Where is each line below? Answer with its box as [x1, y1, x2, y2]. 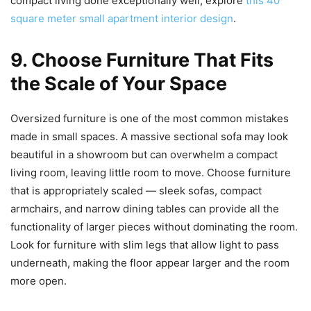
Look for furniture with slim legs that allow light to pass [10, 237, 279, 251]
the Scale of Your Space [10, 72, 227, 95]
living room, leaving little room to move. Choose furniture [10, 165, 291, 179]
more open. [10, 274, 67, 287]
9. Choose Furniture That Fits [10, 48, 274, 72]
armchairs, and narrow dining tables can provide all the [10, 201, 279, 215]
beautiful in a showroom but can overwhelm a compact [10, 147, 278, 161]
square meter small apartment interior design [10, 11, 233, 25]
